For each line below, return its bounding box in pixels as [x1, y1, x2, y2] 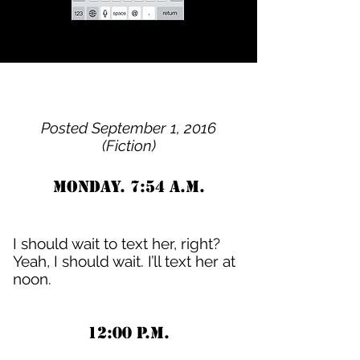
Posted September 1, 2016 [41, 119, 216, 137]
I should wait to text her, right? [13, 235, 220, 252]
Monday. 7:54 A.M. [52, 177, 205, 197]
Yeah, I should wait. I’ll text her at [13, 252, 235, 270]
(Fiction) [101, 137, 156, 154]
